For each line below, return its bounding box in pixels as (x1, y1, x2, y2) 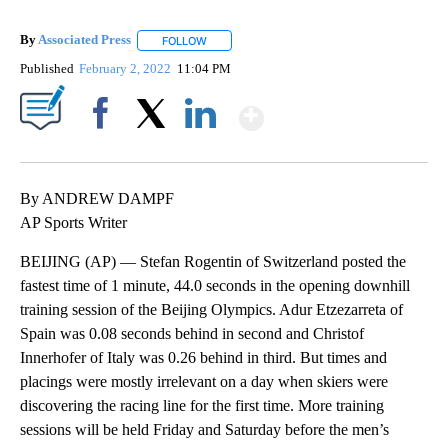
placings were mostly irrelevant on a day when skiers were (20, 372, 388, 390)
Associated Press (38, 32, 131, 48)
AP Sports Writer (20, 213, 127, 231)
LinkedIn (177, 139, 224, 155)
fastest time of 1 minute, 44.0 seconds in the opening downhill (20, 276, 410, 294)
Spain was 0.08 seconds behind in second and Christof (20, 324, 364, 342)
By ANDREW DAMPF (20, 189, 174, 207)
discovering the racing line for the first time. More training (20, 396, 384, 414)
